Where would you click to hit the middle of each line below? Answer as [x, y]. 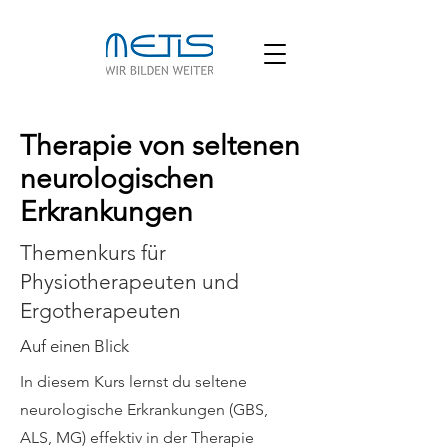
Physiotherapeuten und [129, 281]
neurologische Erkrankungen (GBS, [144, 409]
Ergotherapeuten [100, 310]
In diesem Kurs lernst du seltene [133, 381]
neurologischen [117, 178]
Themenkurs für [93, 252]
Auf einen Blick [74, 346]
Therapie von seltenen [160, 145]
